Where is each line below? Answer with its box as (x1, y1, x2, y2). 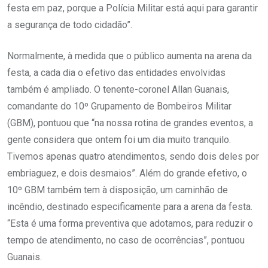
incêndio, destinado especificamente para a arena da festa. (7, 201, 252, 213)
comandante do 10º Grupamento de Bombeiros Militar (7, 100, 232, 112)
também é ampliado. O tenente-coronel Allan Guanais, (7, 84, 229, 96)
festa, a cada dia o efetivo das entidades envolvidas (7, 67, 226, 79)
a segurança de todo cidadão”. (7, 19, 132, 31)
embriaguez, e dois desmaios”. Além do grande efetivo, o (7, 167, 247, 179)
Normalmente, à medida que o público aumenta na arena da (7, 50, 252, 62)
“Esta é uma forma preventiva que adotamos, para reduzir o (7, 218, 253, 230)
